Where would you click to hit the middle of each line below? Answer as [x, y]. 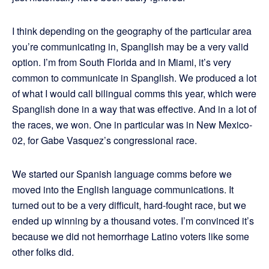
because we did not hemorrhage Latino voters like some [131, 237]
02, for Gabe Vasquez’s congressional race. [104, 141]
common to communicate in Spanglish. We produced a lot [134, 78]
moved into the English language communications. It [123, 190]
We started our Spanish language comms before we [122, 174]
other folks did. [43, 252]
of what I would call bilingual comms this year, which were [134, 94]
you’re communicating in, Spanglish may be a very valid [130, 47]
